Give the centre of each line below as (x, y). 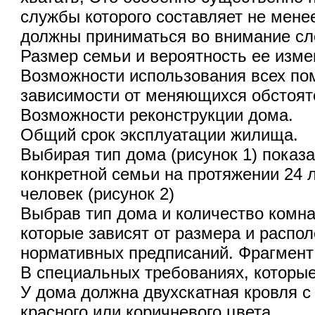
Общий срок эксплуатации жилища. (160, 135)
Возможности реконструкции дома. (157, 115)
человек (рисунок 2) (98, 194)
